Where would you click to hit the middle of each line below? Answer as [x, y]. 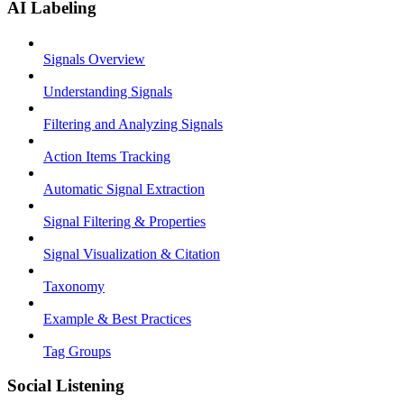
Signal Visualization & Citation [132, 253]
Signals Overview [94, 59]
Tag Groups [77, 351]
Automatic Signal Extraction [124, 188]
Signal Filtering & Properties [124, 221]
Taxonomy [74, 286]
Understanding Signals [108, 91]
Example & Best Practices [117, 318]
